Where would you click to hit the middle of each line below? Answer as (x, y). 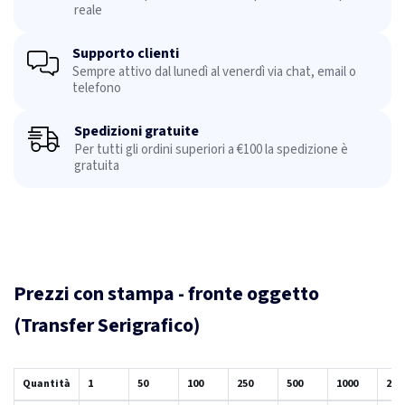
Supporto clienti (126, 54)
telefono (97, 89)
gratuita (97, 166)
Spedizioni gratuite (137, 132)
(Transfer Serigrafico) (107, 326)
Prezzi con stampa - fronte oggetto (166, 294)
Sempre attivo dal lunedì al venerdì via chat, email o (214, 72)
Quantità (47, 383)
